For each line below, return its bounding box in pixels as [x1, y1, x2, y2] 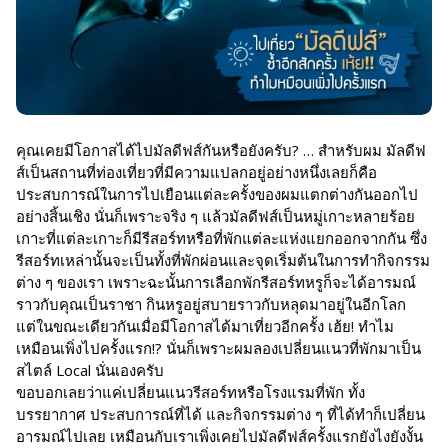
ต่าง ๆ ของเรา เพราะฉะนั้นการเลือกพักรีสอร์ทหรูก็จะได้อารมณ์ [16, 272, 416, 293]
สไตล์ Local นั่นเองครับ [16, 360, 164, 381]
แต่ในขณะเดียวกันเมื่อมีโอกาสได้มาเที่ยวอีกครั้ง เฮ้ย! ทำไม [16, 316, 394, 337]
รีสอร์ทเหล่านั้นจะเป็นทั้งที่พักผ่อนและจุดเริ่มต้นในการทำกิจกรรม [16, 250, 430, 271]
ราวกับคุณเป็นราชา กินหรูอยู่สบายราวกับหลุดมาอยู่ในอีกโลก [16, 294, 406, 315]
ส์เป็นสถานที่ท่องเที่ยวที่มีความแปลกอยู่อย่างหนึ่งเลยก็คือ [16, 162, 377, 183]
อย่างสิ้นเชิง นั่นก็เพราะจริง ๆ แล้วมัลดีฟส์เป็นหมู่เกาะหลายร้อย [16, 206, 415, 227]
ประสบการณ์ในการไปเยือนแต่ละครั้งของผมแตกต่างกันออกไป [16, 184, 418, 205]
